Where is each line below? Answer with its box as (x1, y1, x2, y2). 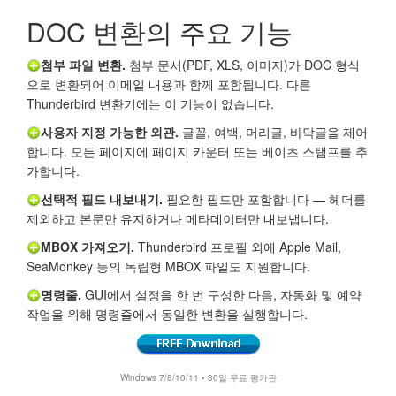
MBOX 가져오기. (41, 237, 134, 255)
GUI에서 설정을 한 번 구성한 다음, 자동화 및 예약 (81, 285, 362, 303)
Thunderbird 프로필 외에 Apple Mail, (134, 237, 341, 255)
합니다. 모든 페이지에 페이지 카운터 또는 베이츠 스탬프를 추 (27, 141, 368, 160)
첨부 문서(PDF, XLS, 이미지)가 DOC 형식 (126, 55, 360, 73)
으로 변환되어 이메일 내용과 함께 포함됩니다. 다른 (27, 74, 311, 93)
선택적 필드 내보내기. (41, 189, 163, 208)
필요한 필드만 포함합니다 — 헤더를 (163, 189, 366, 208)
